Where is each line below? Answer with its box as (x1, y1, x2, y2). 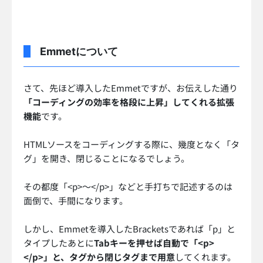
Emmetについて (40, 45, 118, 58)
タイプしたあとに (23, 237, 94, 249)
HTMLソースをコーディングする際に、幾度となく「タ (23, 138, 240, 151)
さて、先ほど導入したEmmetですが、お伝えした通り (23, 82, 238, 95)
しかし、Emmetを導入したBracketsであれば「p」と (23, 222, 235, 235)
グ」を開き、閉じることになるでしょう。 (23, 152, 190, 165)
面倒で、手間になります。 (23, 194, 128, 207)
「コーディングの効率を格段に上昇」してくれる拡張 (23, 96, 234, 109)
